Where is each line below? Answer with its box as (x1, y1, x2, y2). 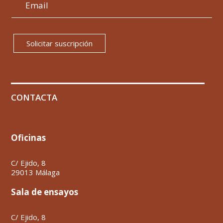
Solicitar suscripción (26, 38, 93, 48)
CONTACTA (11, 91, 58, 103)
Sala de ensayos (11, 186, 79, 198)
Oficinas (11, 131, 46, 143)
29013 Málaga (11, 167, 60, 177)
